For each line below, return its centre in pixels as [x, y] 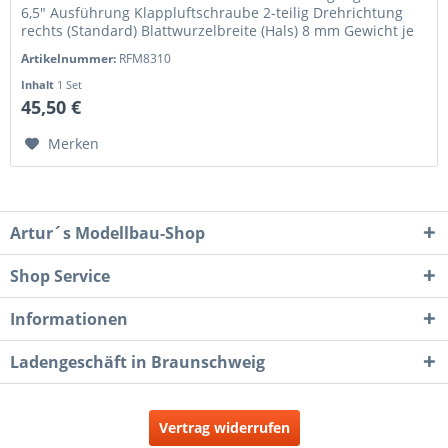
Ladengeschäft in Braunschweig [137, 362]
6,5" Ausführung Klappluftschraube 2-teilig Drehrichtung [212, 12]
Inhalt [39, 84]
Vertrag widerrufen [224, 428]
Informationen [69, 319]
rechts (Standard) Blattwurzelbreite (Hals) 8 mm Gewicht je [218, 30]
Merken [74, 143]
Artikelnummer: [70, 58]
